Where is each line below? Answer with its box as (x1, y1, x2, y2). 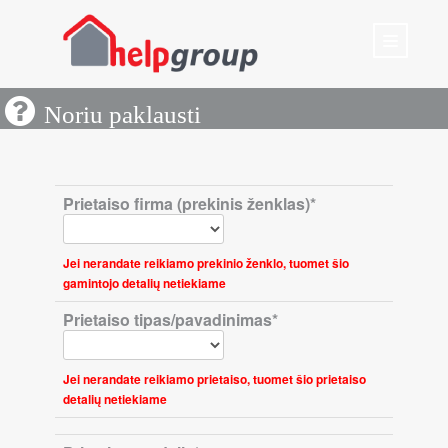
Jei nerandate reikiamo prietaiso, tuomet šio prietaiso (63, 370, 366, 388)
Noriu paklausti (44, 102, 201, 127)
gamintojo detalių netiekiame (63, 274, 226, 292)
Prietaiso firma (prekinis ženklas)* (63, 192, 316, 215)
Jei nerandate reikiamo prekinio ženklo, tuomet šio (63, 254, 349, 272)
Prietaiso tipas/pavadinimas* (63, 308, 278, 331)
